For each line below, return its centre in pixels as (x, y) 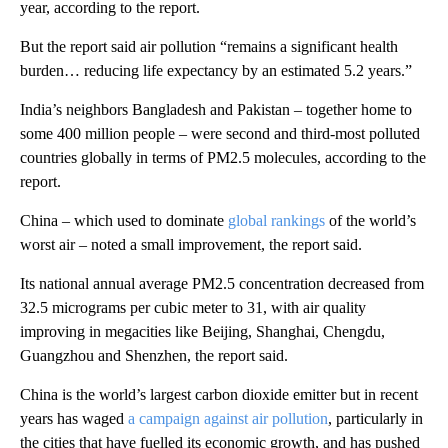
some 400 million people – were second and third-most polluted (220, 133)
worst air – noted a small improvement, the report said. (191, 244)
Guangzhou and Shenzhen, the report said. (154, 355)
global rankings (274, 220)
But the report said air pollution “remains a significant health (209, 46)
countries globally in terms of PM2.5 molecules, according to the (223, 157)
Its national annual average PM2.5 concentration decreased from (222, 283)
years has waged (74, 418)
